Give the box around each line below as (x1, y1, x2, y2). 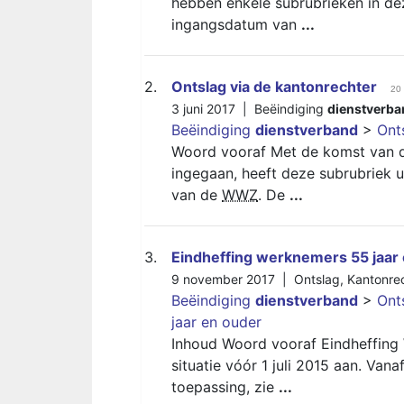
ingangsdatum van (171, 15, 301, 33)
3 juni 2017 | (171, 101, 254, 116)
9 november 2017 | (171, 271, 294, 287)
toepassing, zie (171, 378, 279, 396)
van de (171, 186, 222, 204)
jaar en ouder (171, 313, 262, 331)
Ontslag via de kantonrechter (171, 78, 377, 96)
